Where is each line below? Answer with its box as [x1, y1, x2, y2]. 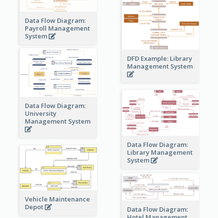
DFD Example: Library [127, 54, 192, 63]
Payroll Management [24, 24, 90, 33]
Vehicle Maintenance [24, 194, 90, 203]
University [24, 109, 56, 118]
